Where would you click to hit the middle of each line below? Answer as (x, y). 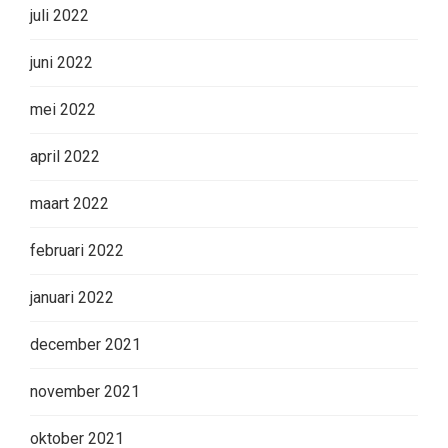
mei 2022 (63, 110)
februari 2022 (77, 251)
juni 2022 (61, 63)
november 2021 (85, 392)
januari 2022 (72, 298)
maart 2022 (69, 204)
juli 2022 (59, 16)
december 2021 (85, 345)
